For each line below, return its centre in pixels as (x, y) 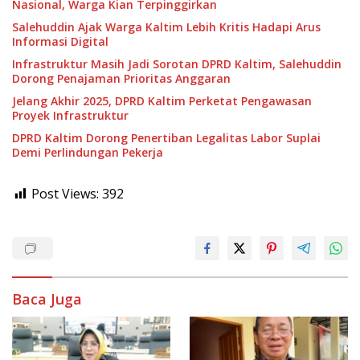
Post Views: (65, 194)
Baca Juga (47, 299)
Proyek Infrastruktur (70, 116)
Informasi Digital (60, 42)
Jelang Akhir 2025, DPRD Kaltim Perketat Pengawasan (162, 101)
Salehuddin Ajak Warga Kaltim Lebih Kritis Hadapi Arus (166, 27)
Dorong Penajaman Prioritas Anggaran (121, 79)
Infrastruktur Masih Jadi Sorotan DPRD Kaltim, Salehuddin (177, 64)
